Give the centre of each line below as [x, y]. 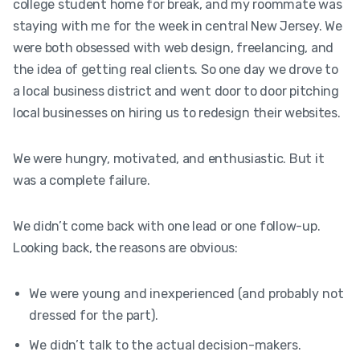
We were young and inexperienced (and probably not [186, 293]
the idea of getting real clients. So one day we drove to [176, 69]
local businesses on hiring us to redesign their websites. [177, 112]
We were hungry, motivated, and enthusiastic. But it [169, 158]
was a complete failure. [82, 180]
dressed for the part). [94, 315]
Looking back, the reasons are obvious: [125, 247]
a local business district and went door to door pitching [176, 91]
